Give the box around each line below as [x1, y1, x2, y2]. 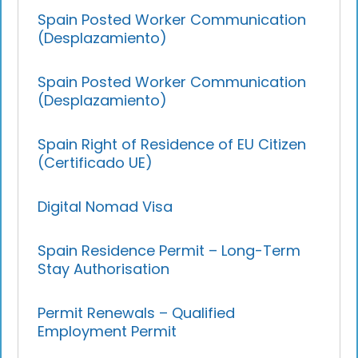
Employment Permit [38, 320, 177, 341]
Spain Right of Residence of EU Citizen [38, 133, 307, 154]
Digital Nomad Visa [38, 196, 173, 217]
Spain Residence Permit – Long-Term [38, 240, 301, 261]
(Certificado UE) [38, 152, 153, 173]
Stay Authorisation [38, 258, 170, 279]
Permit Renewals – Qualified [38, 302, 236, 323]
